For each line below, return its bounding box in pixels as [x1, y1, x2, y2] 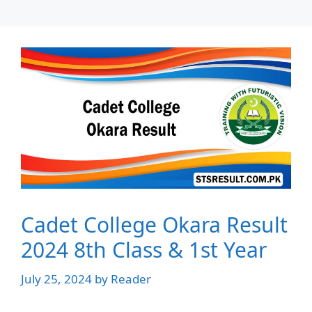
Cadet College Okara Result [21, 210, 288, 240]
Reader [111, 270, 151, 287]
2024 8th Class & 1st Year [21, 235, 267, 265]
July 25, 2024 [21, 270, 92, 287]
